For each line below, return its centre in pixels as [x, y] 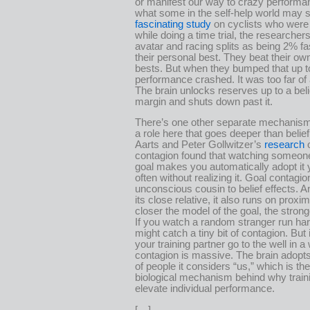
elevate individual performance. [205, 289]
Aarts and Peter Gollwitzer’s [200, 145]
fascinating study [173, 24]
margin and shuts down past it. [204, 101]
